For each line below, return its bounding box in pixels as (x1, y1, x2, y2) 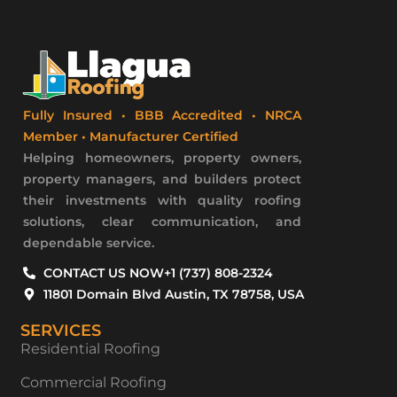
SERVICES (20, 321, 101, 341)
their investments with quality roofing (23, 192, 301, 209)
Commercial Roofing (20, 374, 167, 392)
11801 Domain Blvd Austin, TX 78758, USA (43, 286, 304, 303)
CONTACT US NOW (43, 265, 164, 282)
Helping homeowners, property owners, (23, 150, 301, 167)
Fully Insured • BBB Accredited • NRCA (23, 107, 301, 124)
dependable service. (23, 235, 154, 252)
